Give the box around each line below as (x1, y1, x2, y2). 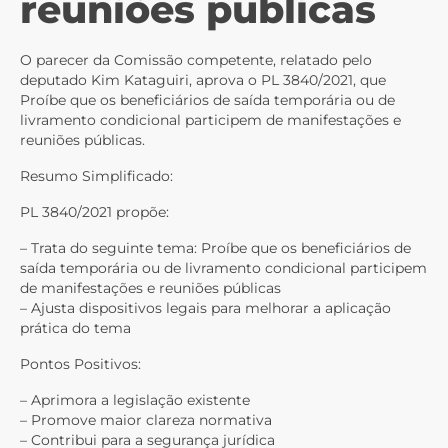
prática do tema (20, 319, 131, 337)
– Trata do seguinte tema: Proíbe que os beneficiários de (20, 239, 411, 257)
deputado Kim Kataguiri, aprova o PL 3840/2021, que (20, 71, 386, 89)
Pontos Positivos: (20, 355, 141, 373)
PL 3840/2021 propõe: (20, 203, 169, 221)
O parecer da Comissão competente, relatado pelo (20, 51, 372, 69)
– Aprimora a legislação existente (20, 391, 250, 409)
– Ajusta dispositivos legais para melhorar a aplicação (20, 299, 391, 317)
